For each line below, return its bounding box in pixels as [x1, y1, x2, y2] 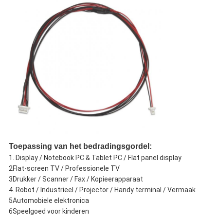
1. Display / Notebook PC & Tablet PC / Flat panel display [8, 154, 182, 162]
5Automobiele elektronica [8, 197, 89, 205]
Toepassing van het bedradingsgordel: [8, 142, 152, 151]
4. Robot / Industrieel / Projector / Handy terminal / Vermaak [8, 186, 196, 194]
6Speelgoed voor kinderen [8, 207, 89, 216]
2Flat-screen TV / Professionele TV [8, 164, 120, 173]
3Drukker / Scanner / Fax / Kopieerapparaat [8, 175, 143, 183]
